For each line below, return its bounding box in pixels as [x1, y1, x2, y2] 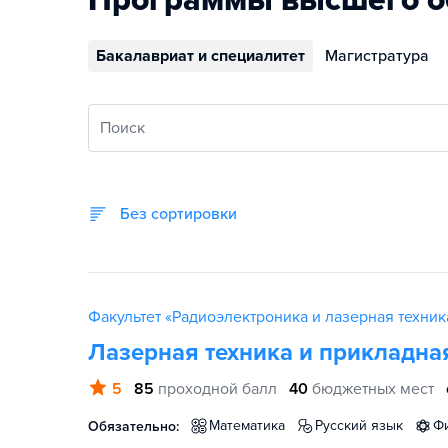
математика [220, 417, 285, 434]
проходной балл [158, 379, 277, 399]
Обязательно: [88, 418, 179, 435]
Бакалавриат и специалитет [96, 46, 305, 66]
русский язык [323, 417, 403, 434]
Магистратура [325, 46, 429, 66]
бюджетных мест [312, 379, 434, 399]
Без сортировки [130, 204, 237, 224]
